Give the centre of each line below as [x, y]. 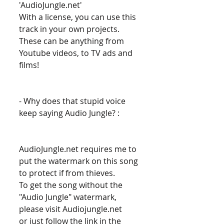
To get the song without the [72, 185]
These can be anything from [72, 41]
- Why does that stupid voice [73, 101]
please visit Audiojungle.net [71, 209]
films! [30, 65]
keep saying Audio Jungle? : [70, 113]
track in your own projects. [70, 29]
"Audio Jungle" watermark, [69, 197]
